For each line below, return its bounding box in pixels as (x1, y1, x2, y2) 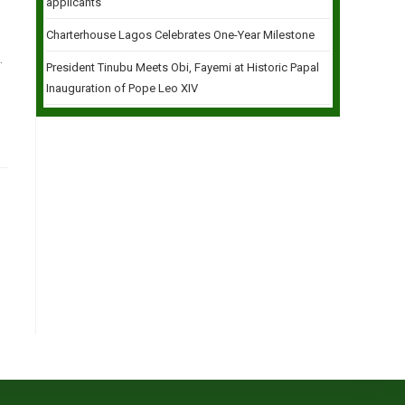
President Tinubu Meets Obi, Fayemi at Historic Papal (46, 61, 319, 74)
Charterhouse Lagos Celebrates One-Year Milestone (46, 28, 315, 42)
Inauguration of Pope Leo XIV (46, 81, 198, 95)
